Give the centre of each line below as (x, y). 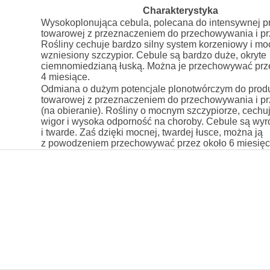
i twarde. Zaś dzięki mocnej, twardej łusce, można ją (152, 132)
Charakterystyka (180, 10)
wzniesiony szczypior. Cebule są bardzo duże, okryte (153, 55)
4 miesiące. (65, 77)
